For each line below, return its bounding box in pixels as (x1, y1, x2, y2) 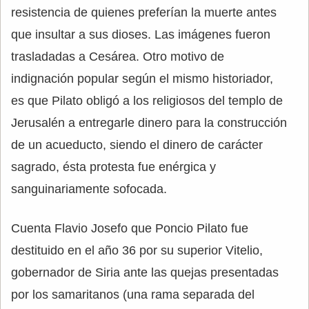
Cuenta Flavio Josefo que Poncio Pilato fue (11, 221, 248, 236)
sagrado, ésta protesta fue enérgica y (11, 160, 216, 175)
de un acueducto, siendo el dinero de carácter (11, 138, 263, 152)
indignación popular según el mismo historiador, (11, 72, 273, 86)
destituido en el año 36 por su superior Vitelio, (11, 243, 263, 258)
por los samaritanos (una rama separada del (11, 288, 255, 302)
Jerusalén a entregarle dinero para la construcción (11, 116, 287, 130)
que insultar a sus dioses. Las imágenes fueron (11, 28, 270, 42)
